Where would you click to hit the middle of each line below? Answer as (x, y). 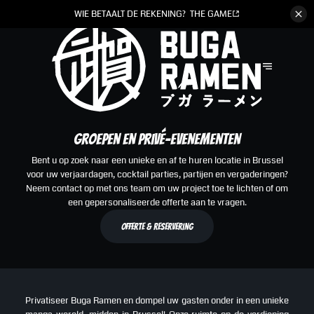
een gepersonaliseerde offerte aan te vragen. (157, 203)
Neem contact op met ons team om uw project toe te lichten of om (157, 189)
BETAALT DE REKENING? (139, 14)
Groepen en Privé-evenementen (157, 139)
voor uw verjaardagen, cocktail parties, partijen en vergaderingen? (157, 175)
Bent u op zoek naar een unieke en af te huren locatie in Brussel (157, 161)
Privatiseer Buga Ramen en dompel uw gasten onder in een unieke (157, 300)
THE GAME (211, 14)
